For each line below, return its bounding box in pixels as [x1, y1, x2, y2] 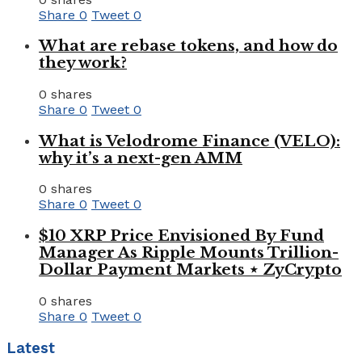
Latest [6, 339, 55, 357]
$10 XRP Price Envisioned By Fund [39, 226, 324, 246]
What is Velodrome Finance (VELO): [39, 131, 340, 150]
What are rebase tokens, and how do [39, 36, 338, 56]
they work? [39, 53, 127, 73]
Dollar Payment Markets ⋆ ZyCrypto [39, 260, 342, 280]
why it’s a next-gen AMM [39, 148, 242, 167]
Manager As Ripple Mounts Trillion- [39, 243, 339, 263]
